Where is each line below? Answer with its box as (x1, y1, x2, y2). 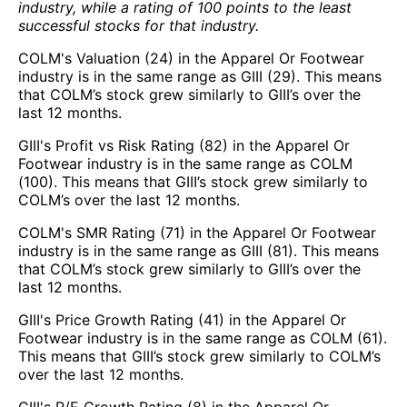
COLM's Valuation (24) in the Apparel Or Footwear (18, 48, 364, 67)
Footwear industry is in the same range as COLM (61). (18, 328, 387, 347)
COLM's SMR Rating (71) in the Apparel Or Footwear (18, 223, 376, 242)
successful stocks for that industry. (18, 15, 259, 35)
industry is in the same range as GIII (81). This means (18, 241, 379, 260)
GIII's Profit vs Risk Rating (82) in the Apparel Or (18, 135, 350, 154)
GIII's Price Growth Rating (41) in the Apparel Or (18, 310, 346, 329)
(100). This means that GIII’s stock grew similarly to (18, 172, 368, 191)
